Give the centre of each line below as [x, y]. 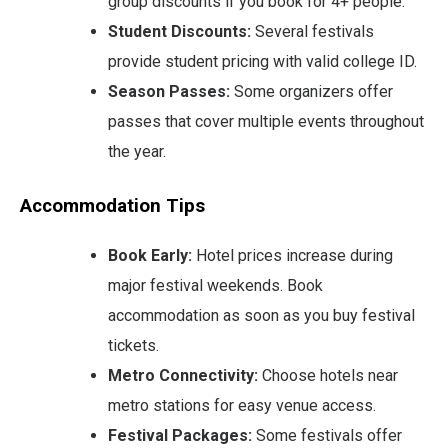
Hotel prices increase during [292, 255]
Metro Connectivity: [183, 375]
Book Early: [150, 255]
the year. [137, 151]
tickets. [133, 345]
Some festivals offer [327, 435]
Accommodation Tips [112, 205]
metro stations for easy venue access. [242, 405]
